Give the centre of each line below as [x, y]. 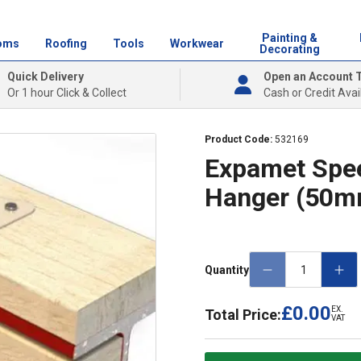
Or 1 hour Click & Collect [67, 93]
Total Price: [243, 315]
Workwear [197, 44]
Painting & [289, 38]
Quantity [227, 270]
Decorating [289, 49]
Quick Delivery [46, 77]
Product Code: [240, 139]
